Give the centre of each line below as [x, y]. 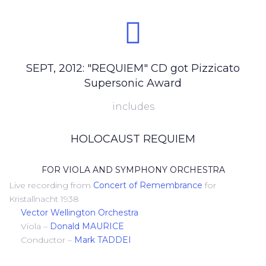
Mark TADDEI [103, 240]
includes [133, 107]
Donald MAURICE [87, 226]
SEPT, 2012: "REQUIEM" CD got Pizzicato [133, 68]
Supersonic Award [133, 83]
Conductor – [42, 240]
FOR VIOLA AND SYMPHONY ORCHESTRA [133, 170]
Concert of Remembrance [148, 185]
